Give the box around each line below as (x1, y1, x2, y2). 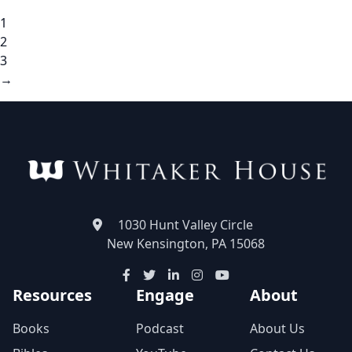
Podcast (135, 319, 184, 337)
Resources (13, 284, 92, 306)
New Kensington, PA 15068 (106, 234, 265, 252)
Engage (135, 284, 194, 306)
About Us (250, 319, 305, 337)
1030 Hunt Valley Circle (118, 215, 253, 233)
